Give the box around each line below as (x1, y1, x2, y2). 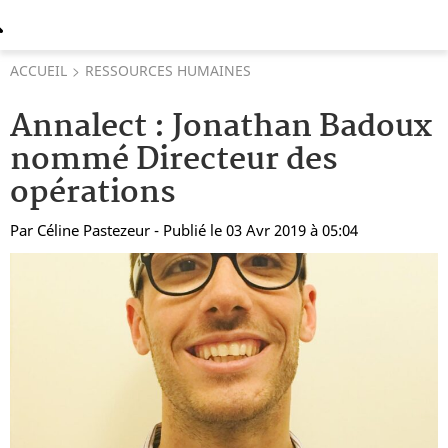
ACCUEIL (10, 61, 67, 80)
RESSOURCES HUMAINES (85, 61, 251, 80)
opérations (10, 168, 176, 219)
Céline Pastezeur (37, 220, 150, 240)
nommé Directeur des (10, 135, 338, 186)
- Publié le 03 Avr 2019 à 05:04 (154, 220, 358, 240)
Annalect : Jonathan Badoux (10, 102, 432, 153)
